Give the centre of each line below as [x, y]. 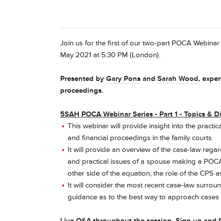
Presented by [83, 79]
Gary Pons [123, 79]
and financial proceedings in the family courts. [141, 138]
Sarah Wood [178, 79]
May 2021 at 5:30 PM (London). [111, 55]
